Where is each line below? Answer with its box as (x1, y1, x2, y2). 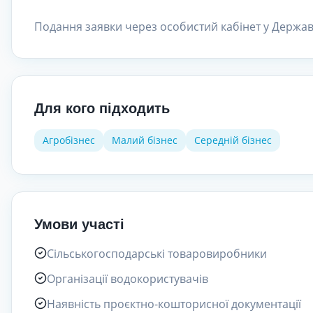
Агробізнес (43, 133, 95, 147)
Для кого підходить (34, 101, 170, 116)
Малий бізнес (112, 133, 177, 147)
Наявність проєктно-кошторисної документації (47, 296, 301, 312)
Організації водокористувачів (47, 271, 208, 286)
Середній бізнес (194, 133, 272, 147)
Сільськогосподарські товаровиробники (47, 246, 267, 261)
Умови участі (34, 217, 124, 232)
